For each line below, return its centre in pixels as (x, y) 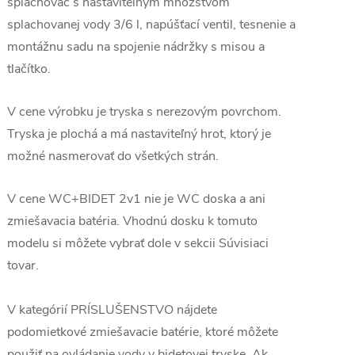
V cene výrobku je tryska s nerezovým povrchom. (144, 112)
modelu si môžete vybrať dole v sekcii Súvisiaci (138, 243)
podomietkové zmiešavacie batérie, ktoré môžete (143, 332)
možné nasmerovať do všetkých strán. (115, 156)
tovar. (23, 265)
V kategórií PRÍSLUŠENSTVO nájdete (112, 310)
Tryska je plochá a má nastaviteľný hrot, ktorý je (139, 134)
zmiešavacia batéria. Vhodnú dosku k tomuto (132, 221)
